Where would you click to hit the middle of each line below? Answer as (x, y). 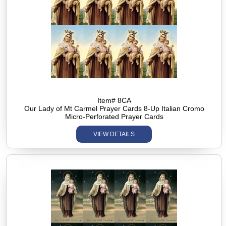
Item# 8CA (114, 100)
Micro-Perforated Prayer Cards (114, 116)
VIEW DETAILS (114, 134)
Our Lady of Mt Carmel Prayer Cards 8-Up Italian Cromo (114, 108)
